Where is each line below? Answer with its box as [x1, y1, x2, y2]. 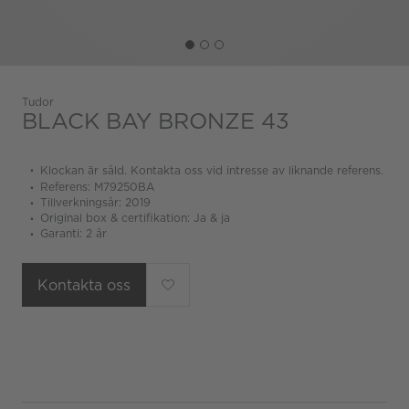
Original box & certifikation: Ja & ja [40, 211, 230, 225]
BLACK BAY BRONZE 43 [22, 108, 289, 134]
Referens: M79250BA [40, 180, 154, 194]
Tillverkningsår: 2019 [40, 195, 151, 209]
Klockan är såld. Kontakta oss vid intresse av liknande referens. [40, 163, 383, 177]
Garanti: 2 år [40, 226, 107, 240]
